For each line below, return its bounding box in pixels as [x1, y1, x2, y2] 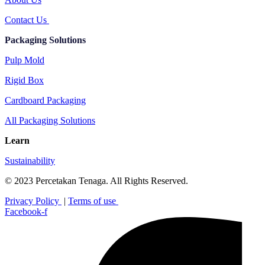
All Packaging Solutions [5, 115, 95, 125]
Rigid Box [5, 75, 44, 85]
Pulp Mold [5, 54, 44, 65]
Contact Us [5, 14, 49, 25]
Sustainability [5, 155, 55, 166]
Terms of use [68, 195, 118, 206]
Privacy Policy [5, 195, 62, 206]
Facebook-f [5, 206, 47, 216]
